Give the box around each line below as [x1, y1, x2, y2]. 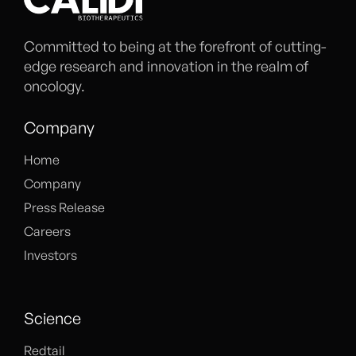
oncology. [24, 76, 85, 95]
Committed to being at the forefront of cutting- [24, 37, 327, 55]
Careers [24, 222, 71, 239]
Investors [24, 246, 77, 263]
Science [24, 308, 81, 328]
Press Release [24, 199, 105, 215]
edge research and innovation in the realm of [24, 56, 308, 75]
